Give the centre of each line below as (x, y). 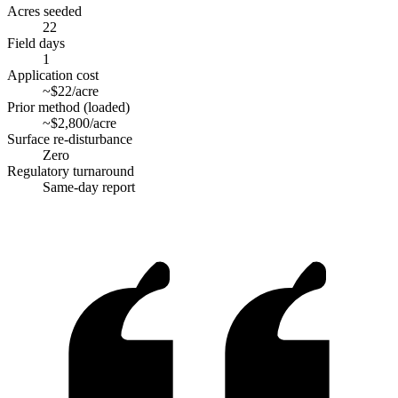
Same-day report (89, 187)
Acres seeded (44, 11)
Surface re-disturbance (70, 139)
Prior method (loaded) (68, 107)
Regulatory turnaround (71, 171)
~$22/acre (71, 91)
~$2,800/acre (80, 123)
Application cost (53, 75)
